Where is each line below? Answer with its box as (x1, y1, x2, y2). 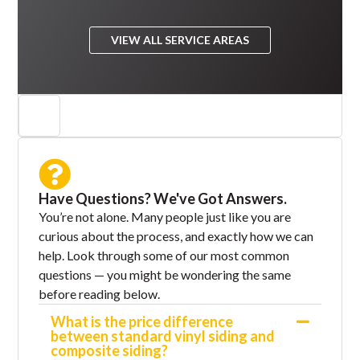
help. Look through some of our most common (39, 247, 290, 263)
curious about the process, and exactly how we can (39, 227, 314, 243)
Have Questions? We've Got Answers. (39, 189, 288, 207)
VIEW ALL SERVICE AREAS (111, 32, 249, 47)
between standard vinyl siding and (51, 326, 276, 345)
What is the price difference (51, 312, 234, 330)
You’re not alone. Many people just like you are (39, 208, 292, 224)
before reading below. (39, 285, 161, 301)
